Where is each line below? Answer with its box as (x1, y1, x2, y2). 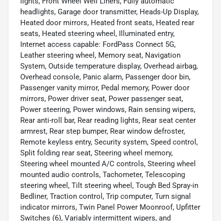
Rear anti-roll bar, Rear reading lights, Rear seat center (20, 116, 196, 125)
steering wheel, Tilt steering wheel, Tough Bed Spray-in (20, 181, 198, 190)
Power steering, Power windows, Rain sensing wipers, (20, 105, 195, 114)
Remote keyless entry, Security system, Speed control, (20, 138, 198, 147)
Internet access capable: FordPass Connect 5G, (20, 40, 176, 49)
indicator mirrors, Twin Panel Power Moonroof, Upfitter (20, 203, 200, 212)
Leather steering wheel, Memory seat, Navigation (20, 51, 181, 60)
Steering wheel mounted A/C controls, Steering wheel (20, 159, 196, 169)
